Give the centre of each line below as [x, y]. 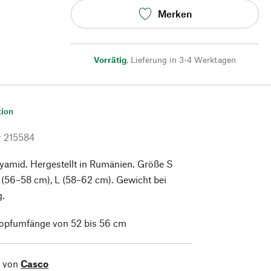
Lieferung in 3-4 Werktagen [183, 59]
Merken [175, 14]
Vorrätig [110, 59]
